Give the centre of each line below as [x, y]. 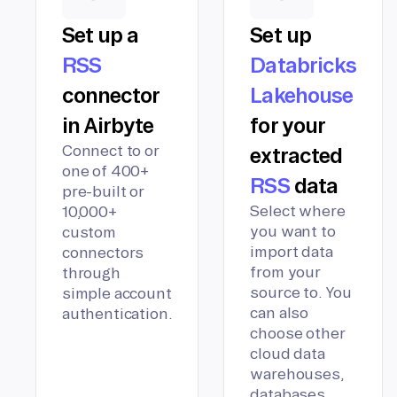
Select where [298, 211]
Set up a [101, 35]
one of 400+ [106, 171]
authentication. [117, 314]
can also [280, 313]
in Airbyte [108, 125]
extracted [296, 156]
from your [285, 272]
